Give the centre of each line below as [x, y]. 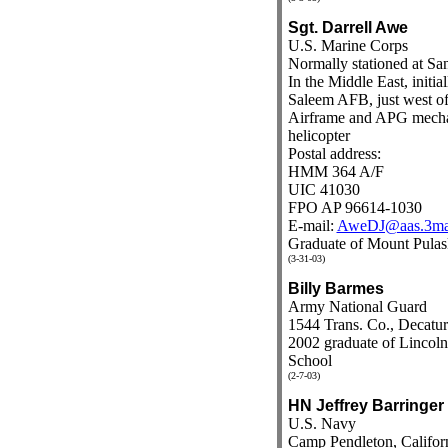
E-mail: [312, 225]
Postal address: [334, 153]
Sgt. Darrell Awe [347, 27]
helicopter [318, 135]
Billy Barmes [335, 288]
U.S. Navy [321, 423]
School [309, 360]
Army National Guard [357, 306]
